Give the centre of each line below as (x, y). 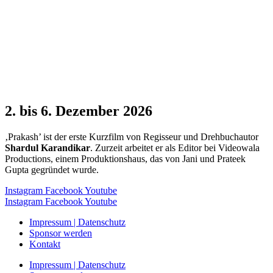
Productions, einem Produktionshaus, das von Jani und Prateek (125, 158)
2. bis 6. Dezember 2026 (79, 111)
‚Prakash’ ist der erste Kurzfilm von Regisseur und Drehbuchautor (132, 136)
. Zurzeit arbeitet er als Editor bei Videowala (175, 147)
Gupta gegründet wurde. (52, 169)
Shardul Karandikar (48, 147)
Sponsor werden (61, 233)
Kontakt (45, 244)
